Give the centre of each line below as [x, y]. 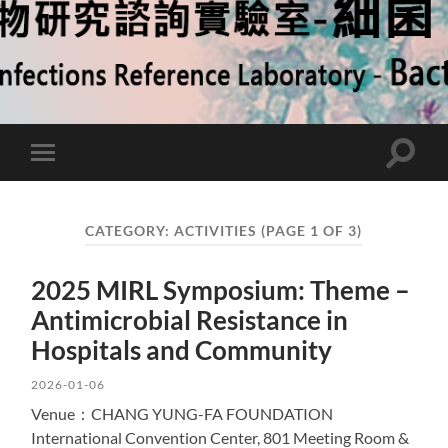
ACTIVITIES [216, 231]
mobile [70, 183]
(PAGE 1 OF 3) [312, 231]
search [422, 175]
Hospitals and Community [182, 349]
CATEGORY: [130, 231]
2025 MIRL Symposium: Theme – [221, 289]
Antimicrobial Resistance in [190, 319]
